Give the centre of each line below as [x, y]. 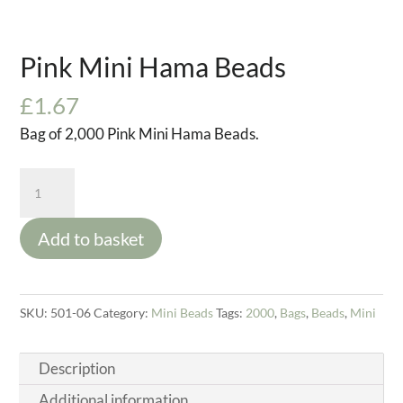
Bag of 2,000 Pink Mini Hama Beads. [140, 134]
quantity [47, 280]
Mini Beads [183, 313]
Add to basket [91, 238]
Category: [123, 313]
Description [77, 368]
